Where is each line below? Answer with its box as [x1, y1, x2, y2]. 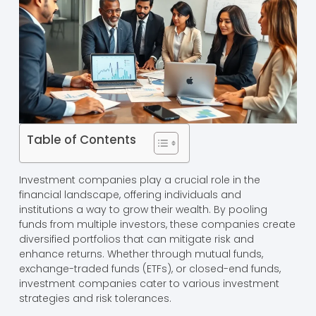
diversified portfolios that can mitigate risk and [18, 231, 254, 246]
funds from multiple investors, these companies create [18, 217, 296, 231]
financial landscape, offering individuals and [18, 187, 241, 202]
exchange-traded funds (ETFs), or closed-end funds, [18, 261, 281, 276]
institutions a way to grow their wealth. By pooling [18, 202, 267, 217]
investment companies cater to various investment [18, 276, 279, 291]
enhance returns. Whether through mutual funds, [18, 246, 263, 261]
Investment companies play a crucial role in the [18, 172, 260, 187]
